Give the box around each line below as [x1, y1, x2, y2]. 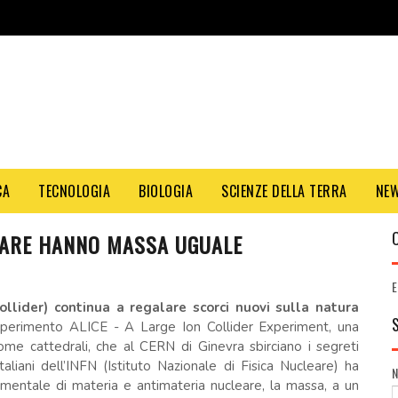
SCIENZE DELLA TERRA [221, 180, 347, 202]
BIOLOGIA [139, 180, 193, 202]
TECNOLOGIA [38, 180, 110, 202]
